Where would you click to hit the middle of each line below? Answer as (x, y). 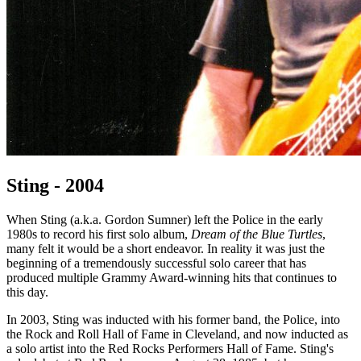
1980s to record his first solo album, (99, 234)
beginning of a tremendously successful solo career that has (156, 263)
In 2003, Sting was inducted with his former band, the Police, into (173, 319)
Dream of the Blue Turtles (257, 234)
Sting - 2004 (55, 186)
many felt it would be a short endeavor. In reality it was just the (166, 248)
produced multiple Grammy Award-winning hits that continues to (172, 277)
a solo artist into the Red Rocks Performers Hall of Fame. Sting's (170, 348)
